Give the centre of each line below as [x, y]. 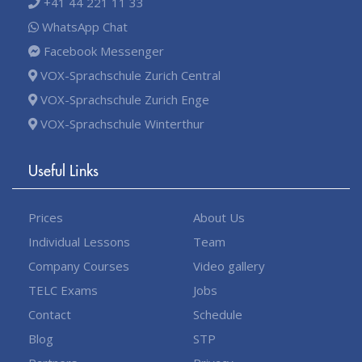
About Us [219, 217]
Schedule [218, 314]
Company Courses [79, 265]
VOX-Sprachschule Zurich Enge [123, 99]
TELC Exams [63, 290]
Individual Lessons [79, 241]
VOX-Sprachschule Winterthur [121, 123]
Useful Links [63, 170]
